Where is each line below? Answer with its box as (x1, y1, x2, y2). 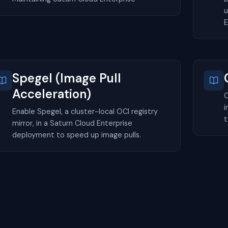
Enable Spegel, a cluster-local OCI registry (12, 106, 158, 116)
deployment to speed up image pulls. (12, 130, 141, 139)
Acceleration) (12, 85, 91, 102)
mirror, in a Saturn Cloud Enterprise (12, 118, 132, 128)
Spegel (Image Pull (12, 70, 121, 86)
